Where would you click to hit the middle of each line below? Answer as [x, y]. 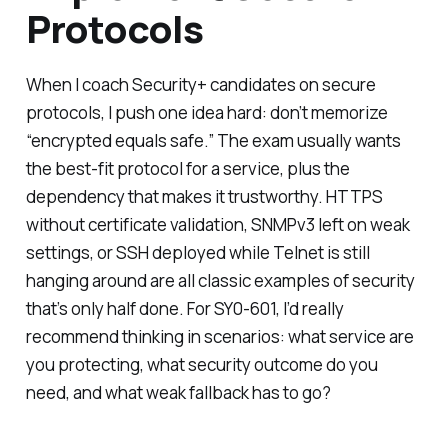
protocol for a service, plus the [231, 168]
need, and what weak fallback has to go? [178, 392]
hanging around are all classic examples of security [220, 280]
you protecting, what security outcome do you [201, 364]
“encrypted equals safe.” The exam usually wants [213, 140]
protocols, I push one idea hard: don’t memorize [206, 112]
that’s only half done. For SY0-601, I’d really [184, 308]
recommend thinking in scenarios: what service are [219, 336]
